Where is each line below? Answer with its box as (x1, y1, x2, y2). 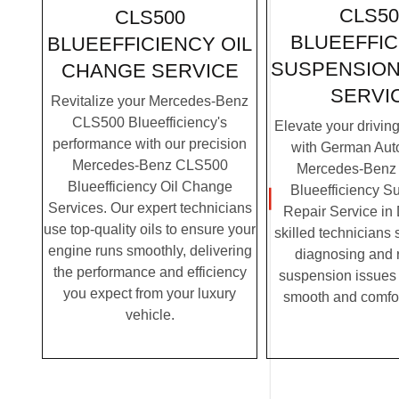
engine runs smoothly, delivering (47, 242, 252, 258)
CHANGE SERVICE (61, 60, 239, 83)
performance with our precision (53, 135, 247, 151)
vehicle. (125, 306, 175, 322)
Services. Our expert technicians (47, 199, 252, 216)
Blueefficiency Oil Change (67, 178, 232, 194)
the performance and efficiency (53, 264, 247, 280)
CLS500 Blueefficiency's (72, 114, 227, 130)
